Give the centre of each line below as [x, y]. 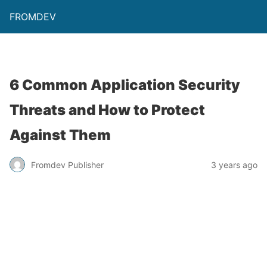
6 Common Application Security [125, 85]
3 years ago [234, 164]
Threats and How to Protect [107, 110]
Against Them [60, 135]
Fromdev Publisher [67, 164]
